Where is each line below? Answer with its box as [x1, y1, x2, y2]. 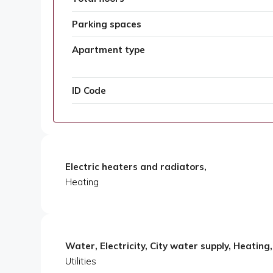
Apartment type [72, 44, 145, 56]
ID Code [72, 85, 106, 97]
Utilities [65, 255, 96, 268]
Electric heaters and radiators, [65, 161, 207, 173]
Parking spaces [72, 18, 141, 30]
